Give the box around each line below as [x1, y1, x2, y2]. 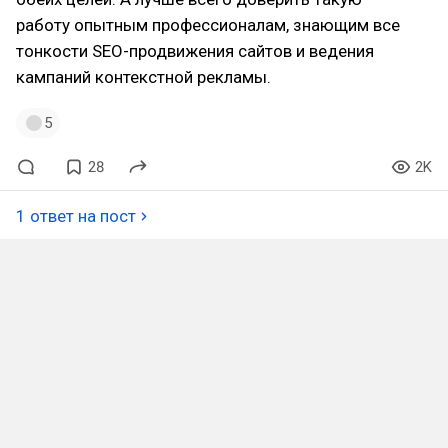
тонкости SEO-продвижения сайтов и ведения [16, 41, 374, 61]
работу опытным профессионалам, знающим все [16, 15, 400, 35]
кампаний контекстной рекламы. [16, 67, 271, 87]
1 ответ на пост [16, 206, 136, 226]
